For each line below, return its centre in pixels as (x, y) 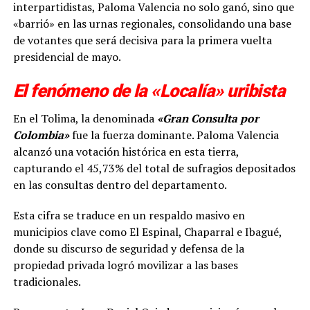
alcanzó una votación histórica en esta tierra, (126, 151)
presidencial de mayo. (67, 56)
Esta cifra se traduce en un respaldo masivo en (129, 215)
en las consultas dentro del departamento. (120, 184)
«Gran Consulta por (206, 118)
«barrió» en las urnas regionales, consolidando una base (152, 23)
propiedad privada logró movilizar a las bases (125, 265)
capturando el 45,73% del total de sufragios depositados (154, 168)
